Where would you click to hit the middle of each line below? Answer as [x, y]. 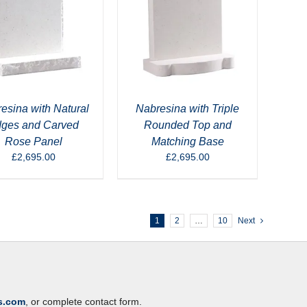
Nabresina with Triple [187, 109]
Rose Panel [33, 142]
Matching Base [187, 142]
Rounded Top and [187, 125]
